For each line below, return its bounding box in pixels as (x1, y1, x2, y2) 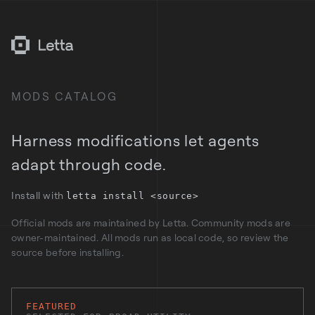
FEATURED (26, 301, 77, 311)
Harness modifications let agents (11, 131, 260, 150)
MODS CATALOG (11, 89, 117, 103)
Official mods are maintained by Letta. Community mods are (11, 217, 290, 229)
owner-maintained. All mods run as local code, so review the (11, 231, 289, 243)
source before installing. (11, 246, 124, 258)
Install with (11, 189, 67, 201)
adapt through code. (11, 155, 167, 174)
